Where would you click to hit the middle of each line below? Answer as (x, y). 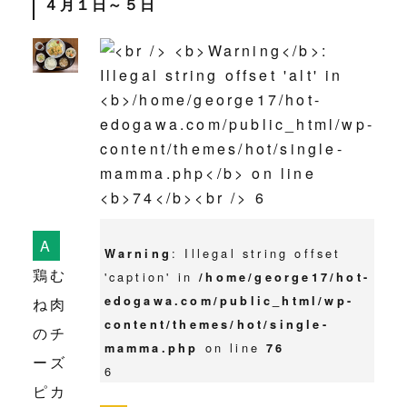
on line (233, 348)
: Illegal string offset (257, 253)
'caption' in (152, 277)
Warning (138, 254)
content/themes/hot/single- (216, 325)
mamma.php (151, 348)
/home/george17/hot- (285, 278)
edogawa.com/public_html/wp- (228, 301)
